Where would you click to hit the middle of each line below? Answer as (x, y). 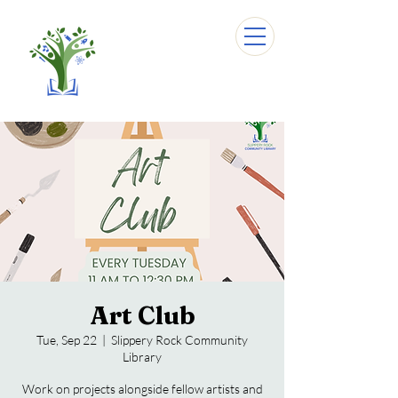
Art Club (142, 315)
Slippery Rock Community (179, 340)
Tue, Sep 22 (67, 340)
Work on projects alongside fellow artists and (142, 389)
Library (142, 357)
